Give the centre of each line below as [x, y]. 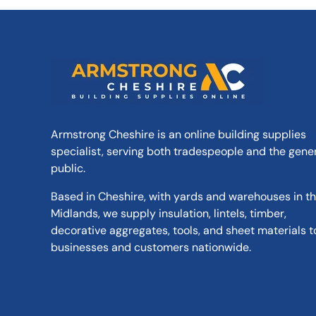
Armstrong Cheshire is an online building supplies [178, 134]
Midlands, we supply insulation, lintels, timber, [169, 213]
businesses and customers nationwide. [151, 247]
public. [68, 168]
